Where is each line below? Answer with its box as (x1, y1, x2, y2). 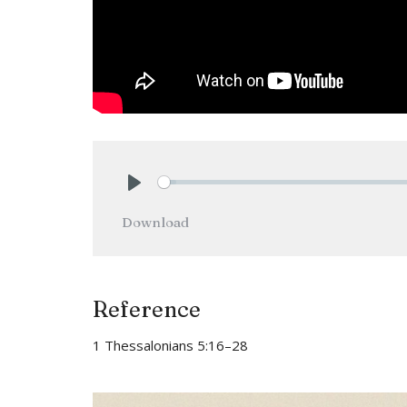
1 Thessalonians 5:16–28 (93, 335, 248, 354)
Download (122, 213, 189, 231)
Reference (93, 295, 201, 323)
